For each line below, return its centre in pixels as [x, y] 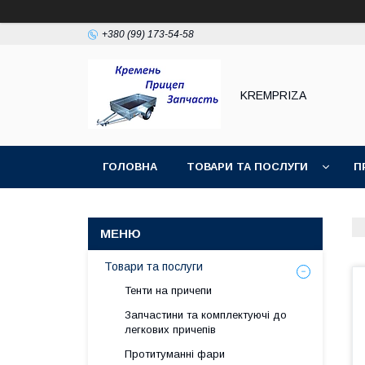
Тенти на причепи [168, 290]
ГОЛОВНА [130, 167]
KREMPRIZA [273, 95]
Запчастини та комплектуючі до [206, 315]
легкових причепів [170, 330]
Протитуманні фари [175, 354]
